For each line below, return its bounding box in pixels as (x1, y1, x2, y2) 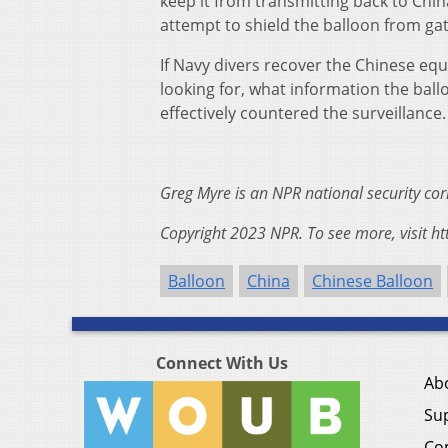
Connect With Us (156, 352, 288, 375)
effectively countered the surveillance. (160, 102, 446, 125)
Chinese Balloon (312, 270, 433, 293)
